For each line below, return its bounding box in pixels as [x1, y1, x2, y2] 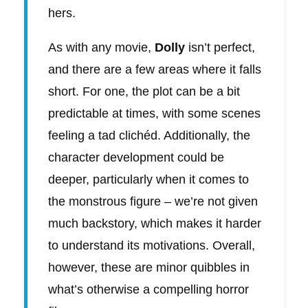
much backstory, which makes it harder [48, 217, 261, 231]
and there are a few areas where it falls [48, 63, 261, 77]
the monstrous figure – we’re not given [48, 195, 258, 209]
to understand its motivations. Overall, [48, 239, 255, 253]
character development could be [48, 151, 224, 165]
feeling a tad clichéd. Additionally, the [48, 129, 250, 143]
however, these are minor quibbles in [48, 261, 250, 275]
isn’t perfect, [185, 41, 255, 55]
